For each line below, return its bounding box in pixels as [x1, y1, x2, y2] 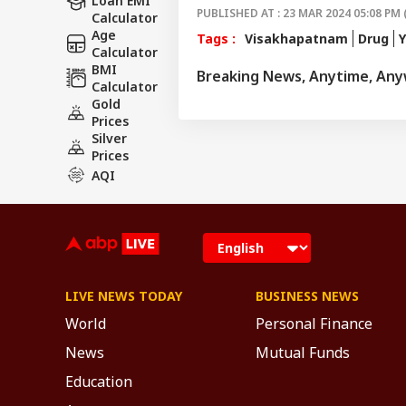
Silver [92, 130, 127, 147]
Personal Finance [256, 314, 372, 333]
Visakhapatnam [245, 29, 348, 47]
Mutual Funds [256, 343, 350, 362]
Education [65, 372, 132, 391]
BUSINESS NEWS [256, 287, 359, 304]
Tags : [197, 29, 236, 47]
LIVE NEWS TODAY [65, 287, 182, 304]
